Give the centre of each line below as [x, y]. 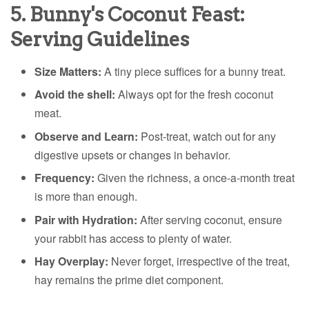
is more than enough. [86, 197]
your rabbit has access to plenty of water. [133, 238]
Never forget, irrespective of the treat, [199, 261]
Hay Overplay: [71, 261]
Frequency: [64, 178]
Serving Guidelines [100, 40]
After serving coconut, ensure [210, 219]
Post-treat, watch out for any [207, 136]
